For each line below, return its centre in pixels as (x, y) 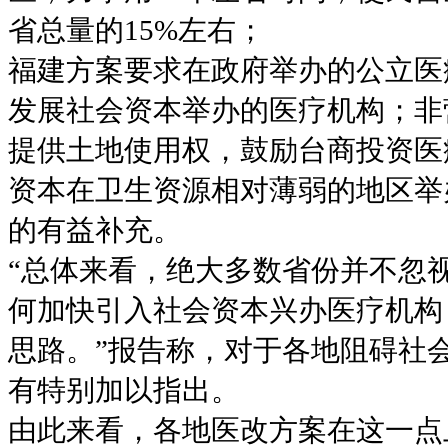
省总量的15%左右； (136, 29)
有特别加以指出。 (124, 389)
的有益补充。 (95, 229)
